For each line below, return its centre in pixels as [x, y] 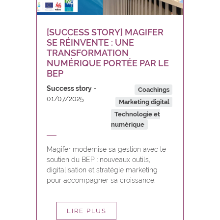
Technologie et [137, 114]
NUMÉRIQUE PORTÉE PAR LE [108, 63]
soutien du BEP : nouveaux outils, [98, 160]
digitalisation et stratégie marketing [102, 170]
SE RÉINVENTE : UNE [90, 42]
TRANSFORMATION [88, 53]
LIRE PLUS [86, 211]
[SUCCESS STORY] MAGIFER [105, 32]
